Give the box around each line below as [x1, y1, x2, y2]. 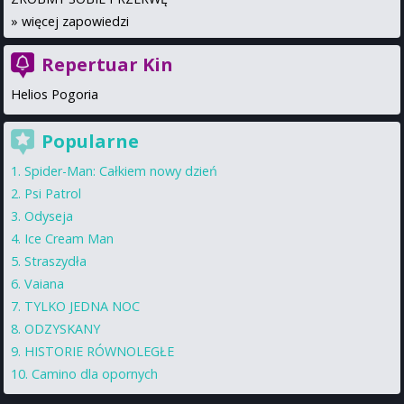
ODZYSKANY [24, 319, 100, 337]
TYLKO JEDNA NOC [24, 297, 140, 315]
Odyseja [24, 207, 73, 225]
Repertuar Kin [41, 51, 173, 77]
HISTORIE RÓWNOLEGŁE [24, 342, 174, 360]
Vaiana [24, 274, 64, 292]
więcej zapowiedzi [22, 12, 129, 30]
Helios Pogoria [11, 85, 98, 103]
